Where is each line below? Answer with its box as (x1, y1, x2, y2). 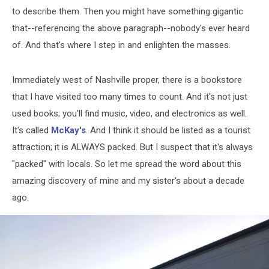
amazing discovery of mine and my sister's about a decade (12, 175, 244, 186)
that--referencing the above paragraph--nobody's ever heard (12, 22, 250, 34)
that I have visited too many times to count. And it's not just (12, 91, 247, 102)
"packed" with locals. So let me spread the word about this (12, 158, 241, 169)
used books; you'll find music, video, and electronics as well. (12, 107, 247, 119)
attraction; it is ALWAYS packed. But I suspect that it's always (12, 141, 253, 153)
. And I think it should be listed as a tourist (86, 124, 250, 136)
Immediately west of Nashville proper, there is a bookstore (12, 74, 242, 85)
